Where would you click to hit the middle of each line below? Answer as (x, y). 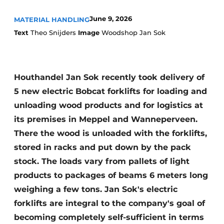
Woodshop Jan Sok (132, 32)
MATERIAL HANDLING (52, 19)
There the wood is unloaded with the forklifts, (110, 133)
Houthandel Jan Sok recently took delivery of (109, 77)
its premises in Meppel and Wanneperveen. (106, 119)
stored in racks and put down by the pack (102, 147)
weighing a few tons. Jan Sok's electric (96, 189)
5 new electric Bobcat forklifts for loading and (110, 91)
